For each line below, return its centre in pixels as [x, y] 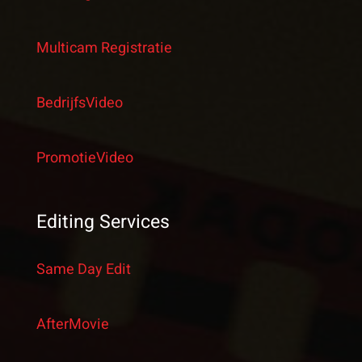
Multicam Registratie [104, 48]
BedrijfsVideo [79, 103]
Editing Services [103, 222]
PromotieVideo [84, 158]
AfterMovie [72, 324]
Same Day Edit [83, 269]
